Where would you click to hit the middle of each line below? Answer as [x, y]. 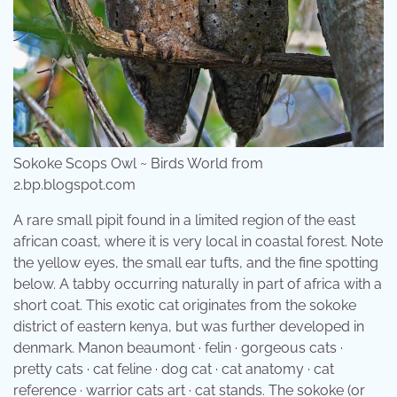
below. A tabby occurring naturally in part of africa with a [198, 284]
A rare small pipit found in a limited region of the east [184, 221]
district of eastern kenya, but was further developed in [189, 327]
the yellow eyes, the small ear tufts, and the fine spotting [196, 263]
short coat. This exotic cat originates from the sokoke [185, 306]
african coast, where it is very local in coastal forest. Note [198, 242]
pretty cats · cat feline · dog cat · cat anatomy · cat [174, 370]
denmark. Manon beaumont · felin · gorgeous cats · [178, 348]
